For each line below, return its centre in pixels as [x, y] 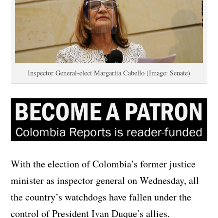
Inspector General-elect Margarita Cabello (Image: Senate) [109, 73]
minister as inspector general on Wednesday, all [105, 181]
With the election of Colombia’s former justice [103, 164]
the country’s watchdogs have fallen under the [101, 197]
